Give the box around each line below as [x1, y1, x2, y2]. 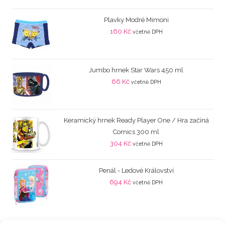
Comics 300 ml [113, 128, 159, 136]
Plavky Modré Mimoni [103, 16, 169, 24]
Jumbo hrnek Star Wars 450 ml [89, 66, 183, 74]
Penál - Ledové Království [98, 166, 174, 174]
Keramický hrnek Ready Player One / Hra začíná [63, 116, 209, 124]
